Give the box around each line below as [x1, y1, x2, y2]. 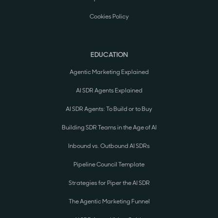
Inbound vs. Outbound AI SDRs [68, 142, 150, 150]
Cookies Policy [89, 13, 129, 21]
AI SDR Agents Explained [75, 87, 143, 95]
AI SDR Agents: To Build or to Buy [66, 105, 152, 113]
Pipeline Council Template [73, 161, 145, 169]
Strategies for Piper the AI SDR [68, 179, 150, 187]
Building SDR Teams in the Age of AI [61, 124, 157, 132]
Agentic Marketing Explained [69, 68, 149, 76]
